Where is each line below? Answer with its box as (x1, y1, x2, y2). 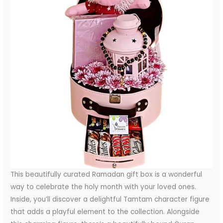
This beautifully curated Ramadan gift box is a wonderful (10, 169, 203, 179)
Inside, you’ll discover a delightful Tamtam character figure (10, 194, 210, 204)
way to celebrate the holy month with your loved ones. (10, 182, 197, 192)
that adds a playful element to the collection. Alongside (10, 207, 200, 217)
